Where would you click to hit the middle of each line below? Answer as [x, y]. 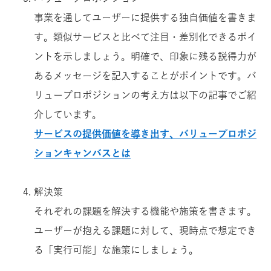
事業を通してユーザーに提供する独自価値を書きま [145, 17]
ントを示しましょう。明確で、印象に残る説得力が [145, 56]
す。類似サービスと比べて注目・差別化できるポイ [145, 37]
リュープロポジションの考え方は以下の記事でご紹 [145, 95]
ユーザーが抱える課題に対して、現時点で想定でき [145, 230]
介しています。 [68, 114]
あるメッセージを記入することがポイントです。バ [145, 75]
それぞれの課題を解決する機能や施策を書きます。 [145, 211]
